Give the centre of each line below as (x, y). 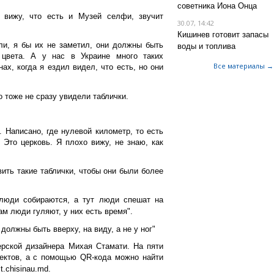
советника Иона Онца (217, 6)
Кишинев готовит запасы (223, 35)
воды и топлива (206, 46)
